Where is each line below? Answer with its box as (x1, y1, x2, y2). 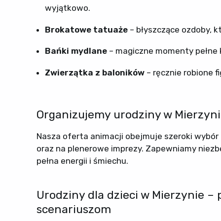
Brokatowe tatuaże (44, 24, 128, 35)
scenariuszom (36, 202, 111, 217)
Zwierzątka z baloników (44, 68, 145, 77)
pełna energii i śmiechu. (36, 155, 128, 166)
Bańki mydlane (44, 46, 107, 56)
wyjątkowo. (44, 2, 90, 13)
